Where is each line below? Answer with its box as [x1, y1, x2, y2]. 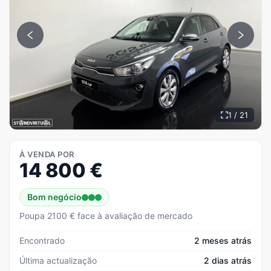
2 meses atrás [194, 235, 252, 246]
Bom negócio [27, 192, 82, 202]
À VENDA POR [19, 149, 74, 159]
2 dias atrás [204, 255, 252, 266]
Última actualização [19, 255, 97, 266]
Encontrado [19, 235, 65, 246]
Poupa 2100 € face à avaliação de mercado [19, 211, 192, 221]
